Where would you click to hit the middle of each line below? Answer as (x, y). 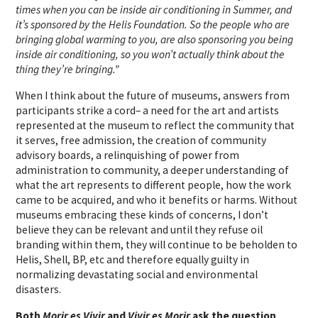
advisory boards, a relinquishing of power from (128, 155)
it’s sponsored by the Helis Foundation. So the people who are (153, 24)
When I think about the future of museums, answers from (153, 95)
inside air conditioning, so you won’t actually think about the (150, 54)
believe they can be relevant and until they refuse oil (139, 229)
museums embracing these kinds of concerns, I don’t (142, 214)
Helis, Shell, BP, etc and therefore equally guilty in (133, 259)
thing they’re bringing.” (67, 69)
